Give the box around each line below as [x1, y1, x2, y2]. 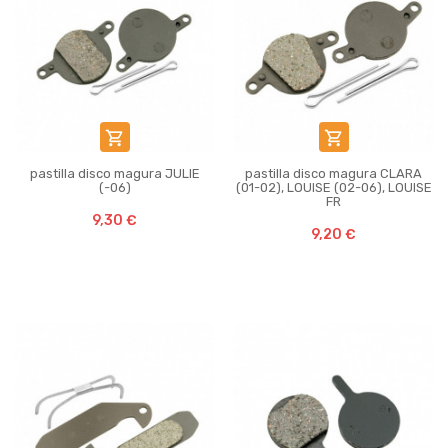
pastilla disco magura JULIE [29, 166, 200, 181]
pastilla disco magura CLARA [245, 166, 422, 181]
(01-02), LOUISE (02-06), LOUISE [235, 180, 432, 195]
